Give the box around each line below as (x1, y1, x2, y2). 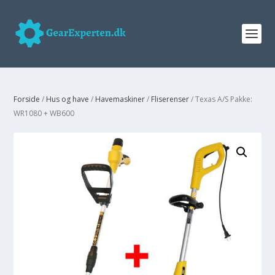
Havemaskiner (95, 94, 145, 104)
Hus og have (46, 94, 90, 104)
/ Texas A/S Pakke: (189, 94, 253, 104)
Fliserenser (151, 94, 190, 104)
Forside (14, 94, 41, 104)
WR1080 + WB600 (14, 108, 75, 118)
